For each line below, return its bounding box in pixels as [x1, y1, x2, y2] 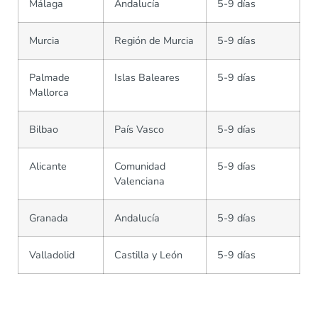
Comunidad [114, 159, 165, 174]
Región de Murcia [114, 33, 194, 48]
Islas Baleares [114, 70, 180, 85]
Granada [29, 211, 68, 226]
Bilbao [29, 122, 58, 137]
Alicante [29, 159, 67, 174]
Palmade [29, 70, 70, 85]
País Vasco [114, 122, 164, 137]
